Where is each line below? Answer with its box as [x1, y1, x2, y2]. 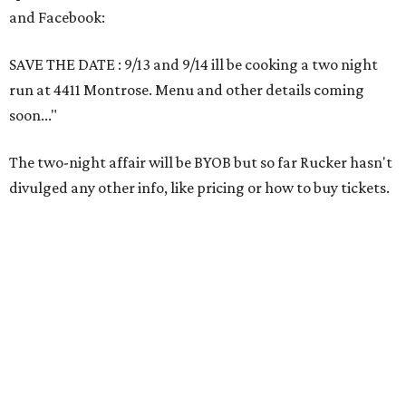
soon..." [9, 106, 57, 124]
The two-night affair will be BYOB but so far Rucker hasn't [9, 153, 392, 171]
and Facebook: [9, 8, 105, 26]
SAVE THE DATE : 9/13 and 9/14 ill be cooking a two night [9, 55, 378, 73]
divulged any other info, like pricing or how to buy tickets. [9, 179, 390, 197]
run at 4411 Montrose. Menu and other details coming [9, 81, 364, 99]
